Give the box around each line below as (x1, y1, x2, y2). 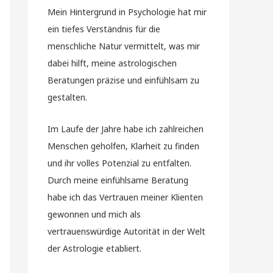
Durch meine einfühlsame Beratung (48, 174, 188, 186)
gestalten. (48, 91, 87, 103)
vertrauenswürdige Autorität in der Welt (48, 225, 205, 237)
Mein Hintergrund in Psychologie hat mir (48, 5, 207, 18)
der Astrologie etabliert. (48, 243, 141, 254)
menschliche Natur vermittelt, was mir (48, 40, 200, 52)
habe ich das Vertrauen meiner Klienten (48, 191, 203, 203)
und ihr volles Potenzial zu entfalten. (48, 157, 191, 169)
